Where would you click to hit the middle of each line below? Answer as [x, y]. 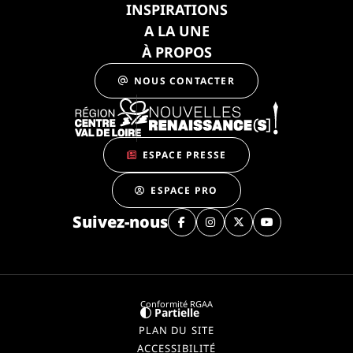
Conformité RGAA [176, 304]
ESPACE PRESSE [184, 154]
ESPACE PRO [184, 190]
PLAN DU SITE [176, 331]
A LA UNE [176, 31]
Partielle [177, 313]
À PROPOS [176, 52]
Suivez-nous [120, 222]
